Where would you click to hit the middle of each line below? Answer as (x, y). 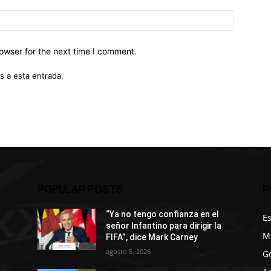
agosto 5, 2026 (129, 251)
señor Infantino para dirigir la (164, 225)
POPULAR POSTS (80, 189)
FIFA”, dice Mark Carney (152, 237)
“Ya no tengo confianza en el (163, 214)
